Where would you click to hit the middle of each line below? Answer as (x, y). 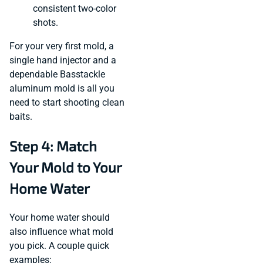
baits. (21, 116)
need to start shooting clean (67, 102)
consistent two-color (75, 8)
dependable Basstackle (57, 74)
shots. (45, 22)
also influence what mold (61, 231)
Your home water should (60, 217)
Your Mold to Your (65, 167)
